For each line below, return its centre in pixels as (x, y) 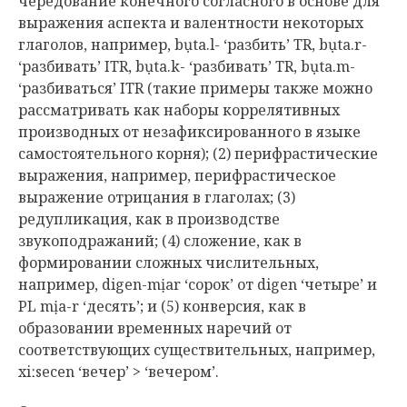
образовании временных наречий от (155, 328)
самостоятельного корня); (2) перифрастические (198, 154)
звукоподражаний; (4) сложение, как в (160, 241)
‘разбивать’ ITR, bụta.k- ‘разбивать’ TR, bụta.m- (187, 66)
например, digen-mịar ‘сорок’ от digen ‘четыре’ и (198, 284)
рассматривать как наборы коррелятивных (179, 110)
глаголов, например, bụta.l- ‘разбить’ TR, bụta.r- (193, 45)
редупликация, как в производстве (149, 219)
